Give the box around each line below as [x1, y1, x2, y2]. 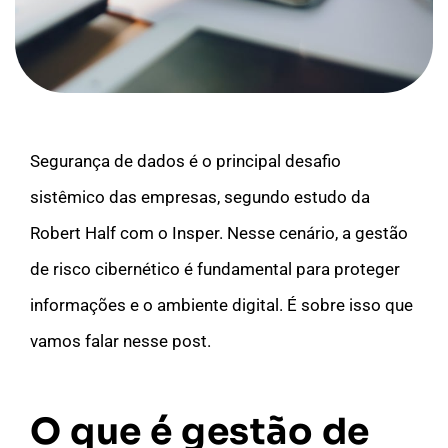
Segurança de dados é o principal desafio [30, 150, 341, 171]
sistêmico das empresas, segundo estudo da [30, 186, 370, 207]
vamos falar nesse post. [30, 330, 211, 351]
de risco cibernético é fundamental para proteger [30, 258, 400, 279]
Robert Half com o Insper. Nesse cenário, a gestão [30, 222, 408, 243]
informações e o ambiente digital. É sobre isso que [30, 294, 413, 315]
